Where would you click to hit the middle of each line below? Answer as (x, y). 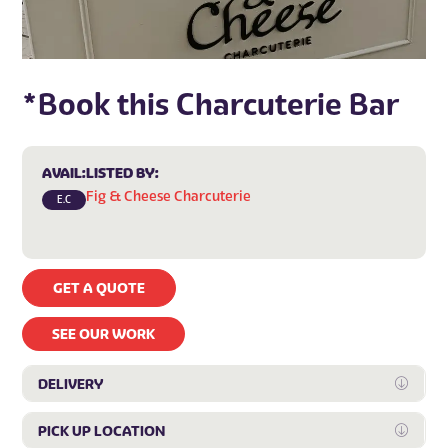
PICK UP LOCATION (102, 430)
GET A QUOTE (99, 287)
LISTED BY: (123, 172)
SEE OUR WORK (104, 333)
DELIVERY (71, 383)
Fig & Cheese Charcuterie (169, 196)
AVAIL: (64, 172)
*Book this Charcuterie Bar (211, 104)
